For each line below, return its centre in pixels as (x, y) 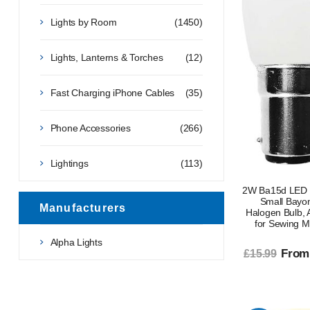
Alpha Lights (76, 242)
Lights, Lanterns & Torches (107, 57)
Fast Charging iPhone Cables (112, 92)
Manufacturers (83, 208)
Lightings (69, 163)
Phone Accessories (90, 128)
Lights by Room (83, 22)
